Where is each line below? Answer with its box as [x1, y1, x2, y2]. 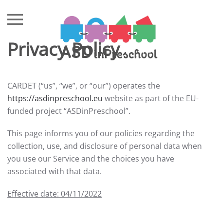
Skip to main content [17, 18, 93, 28]
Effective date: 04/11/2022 [7, 188, 102, 199]
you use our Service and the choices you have [7, 153, 174, 164]
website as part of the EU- [103, 93, 199, 104]
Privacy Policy [7, 37, 120, 61]
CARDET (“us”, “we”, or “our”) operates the [7, 80, 160, 91]
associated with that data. [7, 166, 102, 177]
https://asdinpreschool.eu [7, 93, 103, 104]
